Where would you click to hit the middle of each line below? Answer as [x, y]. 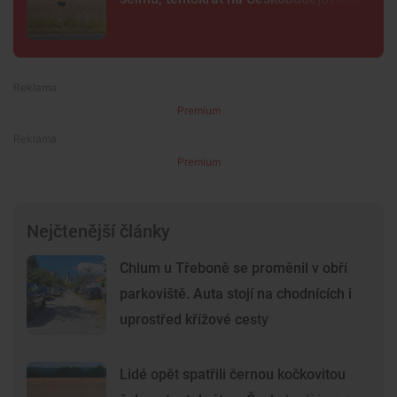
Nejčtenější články [98, 232]
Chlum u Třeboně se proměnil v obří [234, 269]
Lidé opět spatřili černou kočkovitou [233, 375]
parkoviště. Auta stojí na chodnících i [236, 294]
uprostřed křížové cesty [194, 320]
